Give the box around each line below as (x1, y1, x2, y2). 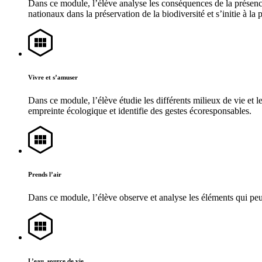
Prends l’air (28, 171, 61, 178)
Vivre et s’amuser (28, 74, 78, 81)
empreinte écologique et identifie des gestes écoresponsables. (28, 106, 251, 116)
